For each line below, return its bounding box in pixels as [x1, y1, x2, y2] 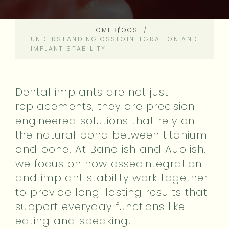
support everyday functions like [15, 199, 185, 214]
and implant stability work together [15, 170, 208, 185]
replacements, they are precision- [15, 99, 200, 113]
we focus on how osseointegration [15, 156, 202, 171]
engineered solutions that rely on [15, 113, 195, 128]
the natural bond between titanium [15, 127, 208, 142]
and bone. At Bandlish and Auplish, [15, 142, 206, 156]
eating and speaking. [15, 213, 131, 228]
